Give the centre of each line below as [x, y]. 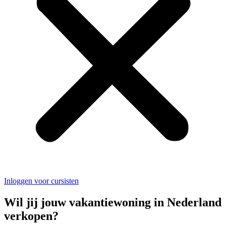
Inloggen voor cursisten [41, 181]
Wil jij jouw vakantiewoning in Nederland [113, 202]
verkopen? [31, 216]
